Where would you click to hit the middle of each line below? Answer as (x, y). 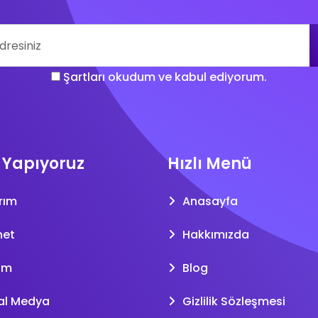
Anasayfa (210, 201)
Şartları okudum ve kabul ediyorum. (165, 77)
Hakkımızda (216, 235)
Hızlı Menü (210, 164)
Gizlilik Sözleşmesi (234, 301)
